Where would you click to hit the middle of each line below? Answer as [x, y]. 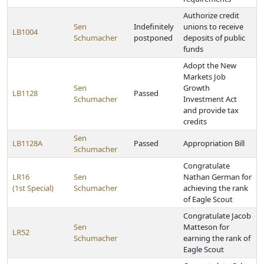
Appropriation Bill [214, 143]
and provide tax [211, 110]
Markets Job [204, 77]
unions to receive [213, 27]
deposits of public [214, 38]
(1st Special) [33, 188]
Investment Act [210, 99]
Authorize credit [211, 15]
